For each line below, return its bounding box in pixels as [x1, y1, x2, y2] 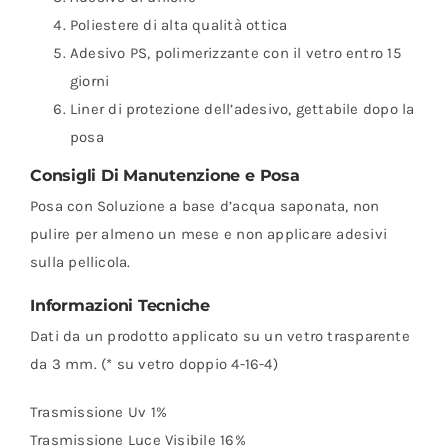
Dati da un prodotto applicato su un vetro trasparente [29, 326, 410, 345]
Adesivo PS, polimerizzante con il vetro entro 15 [69, 43, 401, 62]
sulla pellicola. [29, 252, 131, 271]
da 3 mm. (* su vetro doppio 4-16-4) [29, 354, 278, 373]
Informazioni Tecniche [29, 295, 210, 315]
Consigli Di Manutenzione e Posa [29, 165, 300, 185]
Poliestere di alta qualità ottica [69, 15, 288, 34]
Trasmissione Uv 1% [29, 402, 168, 421]
